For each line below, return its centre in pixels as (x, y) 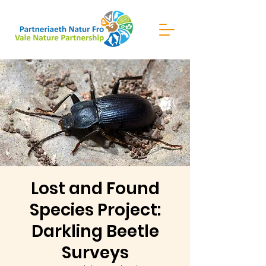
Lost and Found (95, 189)
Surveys (95, 253)
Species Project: (95, 210)
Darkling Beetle (95, 231)
